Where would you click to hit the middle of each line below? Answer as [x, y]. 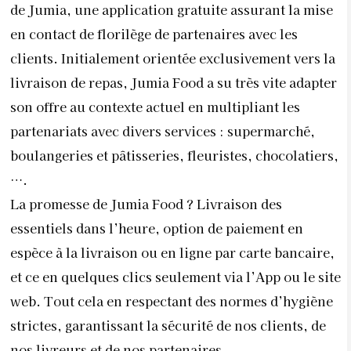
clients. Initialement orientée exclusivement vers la [173, 58]
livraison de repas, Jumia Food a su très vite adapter [174, 83]
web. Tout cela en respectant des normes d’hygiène [172, 301]
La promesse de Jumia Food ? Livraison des [146, 204]
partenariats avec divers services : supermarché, [163, 131]
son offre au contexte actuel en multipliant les [155, 107]
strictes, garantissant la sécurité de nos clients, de [168, 326]
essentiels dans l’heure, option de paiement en [157, 228]
